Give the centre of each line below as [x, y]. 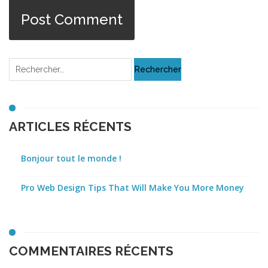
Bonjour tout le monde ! [71, 158]
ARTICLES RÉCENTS [70, 127]
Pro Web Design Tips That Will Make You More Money [133, 188]
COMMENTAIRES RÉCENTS [91, 251]
